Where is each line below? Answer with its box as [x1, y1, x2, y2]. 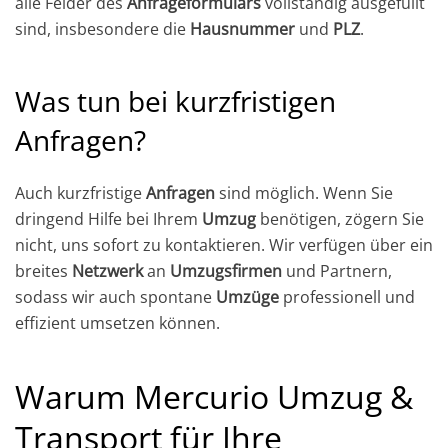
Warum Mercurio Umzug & [15, 374, 413, 418]
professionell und [279, 285, 415, 308]
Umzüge [216, 285, 279, 308]
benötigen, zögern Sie [256, 207, 424, 230]
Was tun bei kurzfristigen [15, 81, 336, 120]
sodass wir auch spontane [15, 285, 216, 308]
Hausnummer [190, 17, 295, 40]
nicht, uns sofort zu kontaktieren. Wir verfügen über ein [15, 233, 433, 256]
